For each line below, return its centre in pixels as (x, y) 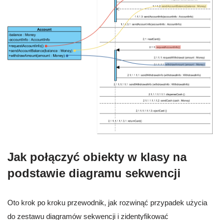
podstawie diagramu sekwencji (94, 173)
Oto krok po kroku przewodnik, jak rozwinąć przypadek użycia (107, 202)
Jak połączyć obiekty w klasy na (97, 157)
